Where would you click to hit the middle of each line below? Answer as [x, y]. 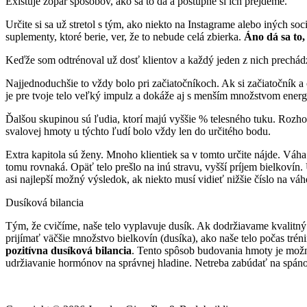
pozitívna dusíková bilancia [69, 250]
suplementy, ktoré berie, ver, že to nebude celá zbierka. [125, 36]
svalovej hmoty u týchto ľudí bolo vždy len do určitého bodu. [138, 131]
